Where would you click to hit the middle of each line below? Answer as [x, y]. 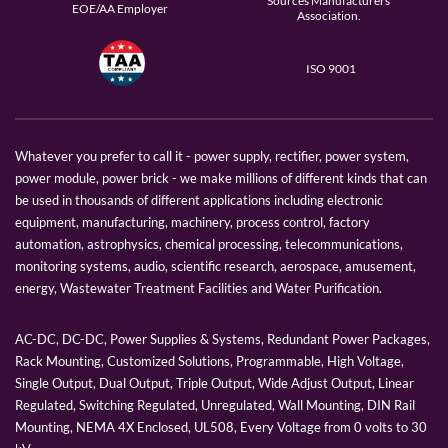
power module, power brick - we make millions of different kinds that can [221, 178]
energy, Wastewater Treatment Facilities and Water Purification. [198, 288]
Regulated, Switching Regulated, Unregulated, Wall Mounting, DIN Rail [215, 405]
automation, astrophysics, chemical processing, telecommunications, [209, 244]
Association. [328, 16]
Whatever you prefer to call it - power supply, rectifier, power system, [212, 156]
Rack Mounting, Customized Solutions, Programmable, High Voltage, [209, 361]
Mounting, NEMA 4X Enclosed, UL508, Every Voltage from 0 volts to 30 [221, 427]
